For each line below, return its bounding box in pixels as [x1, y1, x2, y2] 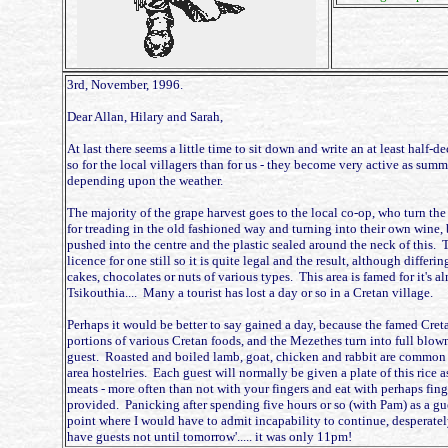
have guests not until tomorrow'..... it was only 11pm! [66, 429, 352, 444]
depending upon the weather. [66, 173, 223, 188]
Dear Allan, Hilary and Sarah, [66, 109, 223, 124]
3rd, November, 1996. [66, 77, 183, 92]
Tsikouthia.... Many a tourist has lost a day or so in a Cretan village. [66, 285, 433, 300]
